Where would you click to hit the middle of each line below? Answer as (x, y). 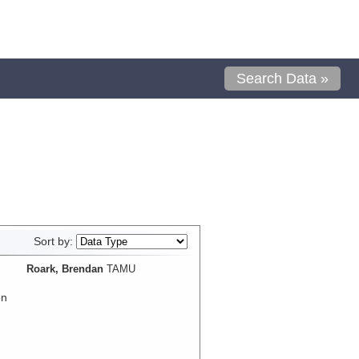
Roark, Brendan (65, 268)
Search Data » (283, 79)
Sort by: (54, 241)
